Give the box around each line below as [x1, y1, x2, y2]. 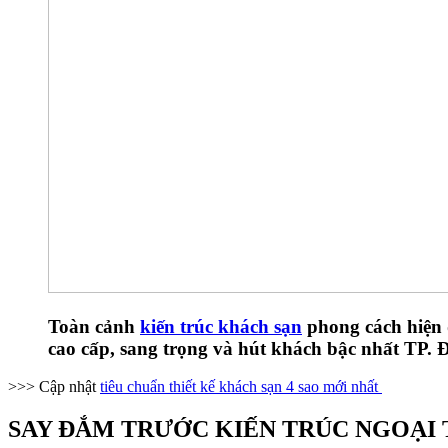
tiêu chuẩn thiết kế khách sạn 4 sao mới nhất [100, 378, 382, 396]
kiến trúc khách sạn [140, 315, 302, 337]
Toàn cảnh [48, 315, 140, 337]
